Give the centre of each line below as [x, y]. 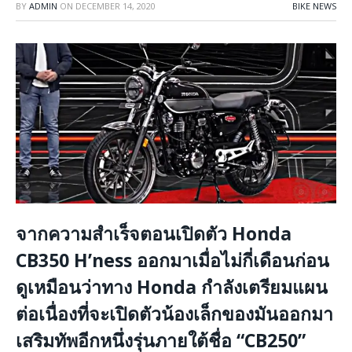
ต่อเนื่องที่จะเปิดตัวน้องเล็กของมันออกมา [174, 313]
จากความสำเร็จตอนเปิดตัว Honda [154, 233]
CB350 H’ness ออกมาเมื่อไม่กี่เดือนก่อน [172, 260]
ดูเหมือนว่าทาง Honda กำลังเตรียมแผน [172, 286]
